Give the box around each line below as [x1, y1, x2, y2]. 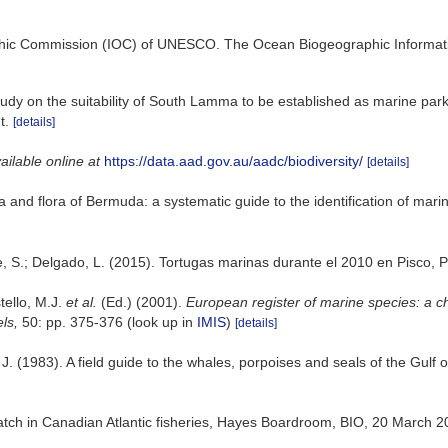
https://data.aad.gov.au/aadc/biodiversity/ [104, 153, 363, 169]
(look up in [123, 313, 197, 330]
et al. [66, 293, 97, 310]
